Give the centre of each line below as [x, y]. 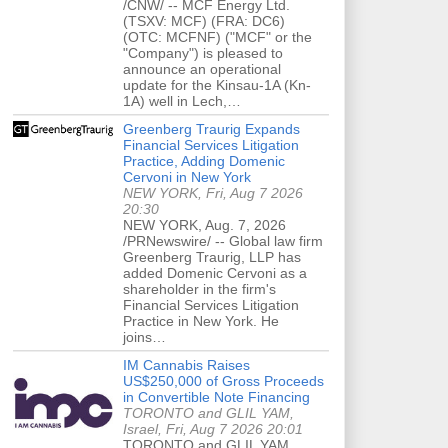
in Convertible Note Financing [216, 396]
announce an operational [202, 68]
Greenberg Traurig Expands [211, 128]
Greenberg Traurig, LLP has [212, 256]
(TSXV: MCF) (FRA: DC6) [204, 20]
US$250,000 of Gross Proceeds [223, 380]
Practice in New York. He [201, 320]
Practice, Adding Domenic [204, 160]
